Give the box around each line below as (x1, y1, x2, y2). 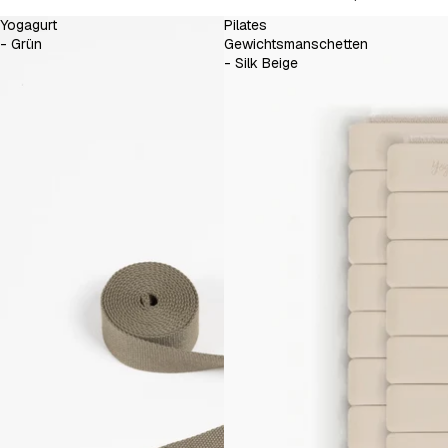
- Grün (11, 35, 42, 54)
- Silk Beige (224, 54, 298, 73)
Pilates (224, 16, 267, 35)
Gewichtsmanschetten (224, 35, 368, 54)
